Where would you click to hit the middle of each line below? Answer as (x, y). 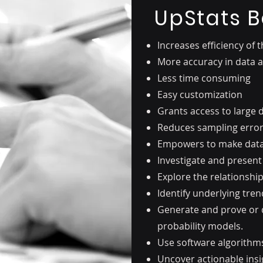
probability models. (200, 226)
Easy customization (200, 95)
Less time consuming (204, 78)
